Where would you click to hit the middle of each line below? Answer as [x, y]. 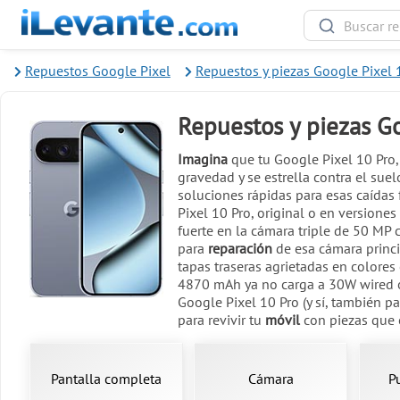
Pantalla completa [106, 379]
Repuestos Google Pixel [97, 70]
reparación [240, 249]
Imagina [203, 159]
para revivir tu [221, 320]
